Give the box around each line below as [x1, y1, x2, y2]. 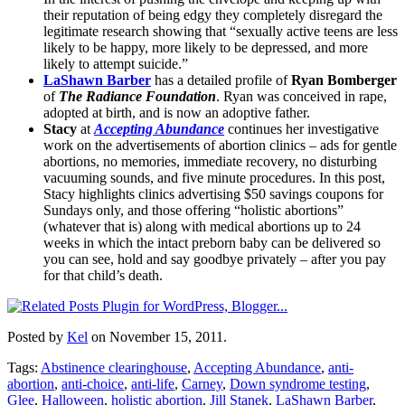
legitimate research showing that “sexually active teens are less [43, 23, 398, 39]
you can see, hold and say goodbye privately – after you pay [43, 250, 386, 267]
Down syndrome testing [230, 375, 366, 391]
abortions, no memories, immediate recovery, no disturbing [43, 153, 377, 169]
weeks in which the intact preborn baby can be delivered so [43, 234, 381, 250]
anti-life [131, 375, 174, 391]
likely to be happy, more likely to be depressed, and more [43, 39, 368, 55]
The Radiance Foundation [59, 88, 216, 104]
